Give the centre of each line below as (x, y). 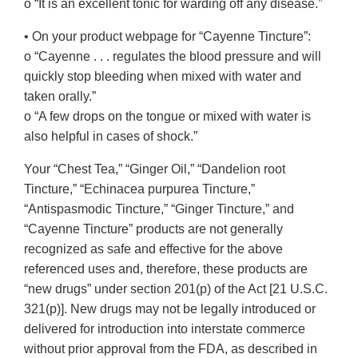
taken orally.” (60, 97)
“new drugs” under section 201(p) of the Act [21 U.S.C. (176, 289)
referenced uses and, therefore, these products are (166, 269)
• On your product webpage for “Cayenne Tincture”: (167, 37)
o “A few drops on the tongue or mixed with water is (167, 117)
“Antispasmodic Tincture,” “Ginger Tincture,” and (159, 209)
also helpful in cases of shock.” (111, 137)
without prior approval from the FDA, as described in (171, 349)
